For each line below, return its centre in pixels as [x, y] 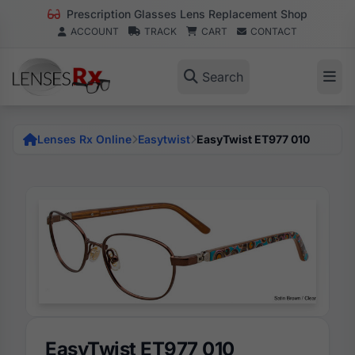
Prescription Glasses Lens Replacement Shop [185, 14]
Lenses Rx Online [84, 139]
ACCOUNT [95, 31]
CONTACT [274, 31]
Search [222, 77]
